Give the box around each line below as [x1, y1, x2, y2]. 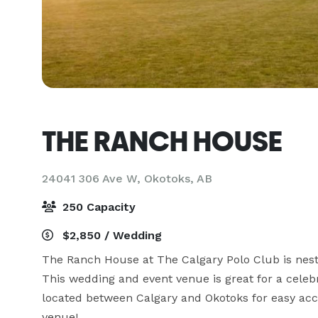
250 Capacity [59, 200, 136, 214]
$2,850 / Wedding [59, 229, 162, 242]
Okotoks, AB [144, 172, 212, 185]
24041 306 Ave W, [42, 172, 144, 185]
